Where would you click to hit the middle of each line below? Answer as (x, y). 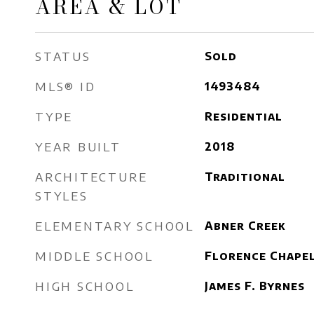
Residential (243, 116)
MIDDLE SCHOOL (94, 256)
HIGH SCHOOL (85, 286)
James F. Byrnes (254, 286)
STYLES (62, 196)
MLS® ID (66, 86)
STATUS (63, 56)
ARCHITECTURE (91, 177)
